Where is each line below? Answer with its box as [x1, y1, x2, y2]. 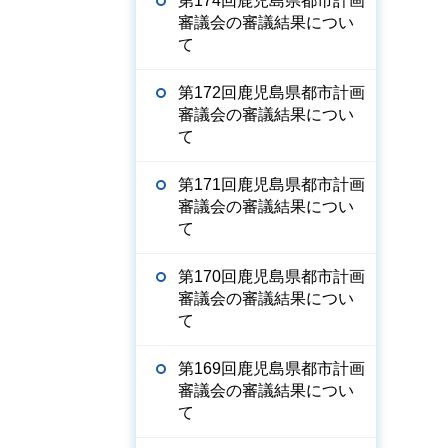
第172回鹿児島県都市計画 [178, 84, 365, 101]
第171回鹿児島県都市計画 [178, 176, 365, 193]
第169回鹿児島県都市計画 [178, 360, 365, 377]
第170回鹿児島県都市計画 [178, 268, 365, 285]
